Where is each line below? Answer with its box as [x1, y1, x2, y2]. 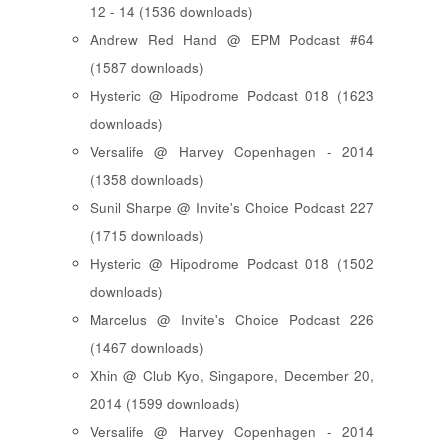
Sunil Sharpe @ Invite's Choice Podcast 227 [90, 197, 374, 217]
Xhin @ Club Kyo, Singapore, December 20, [90, 365, 374, 385]
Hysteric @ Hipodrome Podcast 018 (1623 [90, 85, 374, 105]
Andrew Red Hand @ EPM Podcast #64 [90, 29, 374, 49]
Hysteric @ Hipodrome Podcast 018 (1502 [90, 253, 374, 273]
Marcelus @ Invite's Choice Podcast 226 [90, 309, 374, 329]
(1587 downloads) [90, 57, 204, 77]
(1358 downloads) [90, 169, 204, 189]
